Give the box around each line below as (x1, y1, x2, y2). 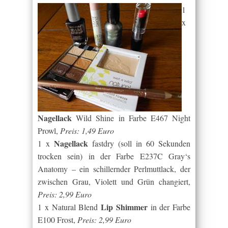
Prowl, (38, 125, 60, 136)
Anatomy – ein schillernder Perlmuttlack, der (38, 163, 190, 174)
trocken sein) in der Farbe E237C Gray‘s (38, 151, 190, 161)
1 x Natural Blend (38, 202, 101, 212)
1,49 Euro (81, 125, 114, 136)
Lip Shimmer (101, 201, 148, 213)
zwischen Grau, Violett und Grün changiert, (38, 176, 190, 187)
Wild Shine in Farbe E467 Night (72, 112, 190, 123)
